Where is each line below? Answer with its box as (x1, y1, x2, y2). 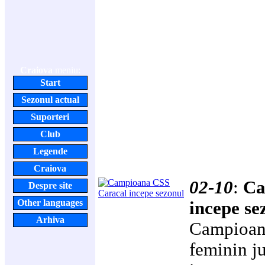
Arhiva (35, 215, 64, 225)
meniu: (52, 65, 80, 75)
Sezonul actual (21, 95, 79, 105)
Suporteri (31, 112, 69, 122)
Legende (33, 146, 67, 156)
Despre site (28, 180, 72, 190)
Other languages (17, 198, 83, 208)
